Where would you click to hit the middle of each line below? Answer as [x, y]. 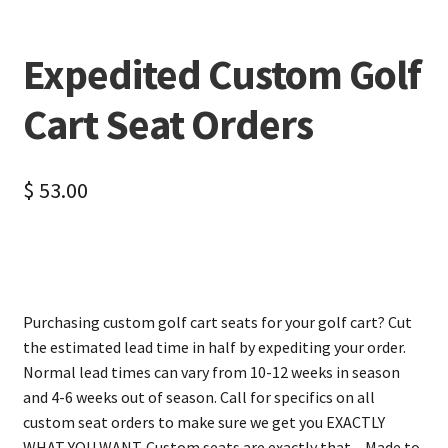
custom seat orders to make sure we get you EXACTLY [203, 421]
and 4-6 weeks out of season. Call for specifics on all [198, 396]
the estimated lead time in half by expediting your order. [214, 346]
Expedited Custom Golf [221, 74]
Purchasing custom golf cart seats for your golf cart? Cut [217, 321]
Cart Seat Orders [167, 124]
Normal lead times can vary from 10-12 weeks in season [211, 371]
